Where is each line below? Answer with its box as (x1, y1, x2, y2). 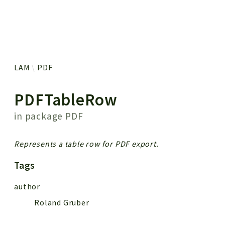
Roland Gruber (34, 197, 89, 207)
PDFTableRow (14, 88, 118, 110)
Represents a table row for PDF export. (14, 138, 159, 149)
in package (14, 109, 66, 122)
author (14, 181, 41, 191)
